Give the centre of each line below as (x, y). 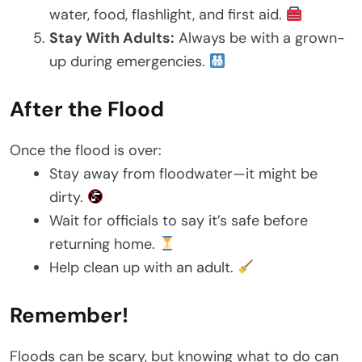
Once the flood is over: (86, 151)
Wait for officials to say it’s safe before (179, 221)
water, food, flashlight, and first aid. (168, 15)
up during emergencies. (129, 62)
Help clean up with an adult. (143, 268)
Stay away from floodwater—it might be (183, 174)
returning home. (104, 244)
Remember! (69, 316)
